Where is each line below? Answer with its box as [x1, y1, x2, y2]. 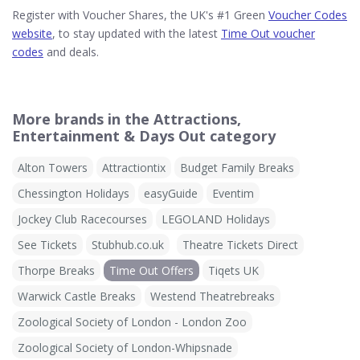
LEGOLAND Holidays [162, 211, 270, 227]
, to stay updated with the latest [52, 25, 221, 41]
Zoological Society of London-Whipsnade [18, 339, 232, 355]
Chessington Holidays [18, 185, 129, 201]
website [12, 25, 52, 41]
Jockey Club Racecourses [18, 211, 147, 227]
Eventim [212, 185, 254, 201]
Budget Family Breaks [180, 159, 294, 175]
